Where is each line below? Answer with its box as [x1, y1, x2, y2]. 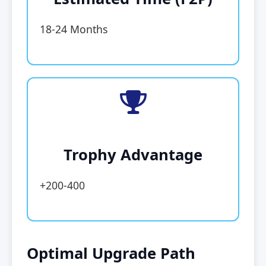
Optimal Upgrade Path [27, 242, 195, 264]
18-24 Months [40, 21, 107, 36]
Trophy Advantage [64, 144, 202, 165]
